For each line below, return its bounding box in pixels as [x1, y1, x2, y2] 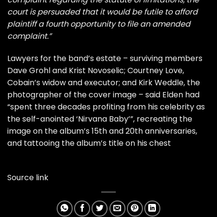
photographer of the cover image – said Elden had [7, 89, 200, 101]
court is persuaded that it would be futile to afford [7, 6, 198, 18]
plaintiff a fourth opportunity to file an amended [7, 18, 190, 30]
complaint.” [7, 31, 51, 42]
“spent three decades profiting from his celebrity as [7, 101, 205, 113]
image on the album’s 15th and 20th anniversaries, [7, 125, 197, 137]
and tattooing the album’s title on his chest [7, 138, 171, 149]
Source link [7, 171, 48, 183]
